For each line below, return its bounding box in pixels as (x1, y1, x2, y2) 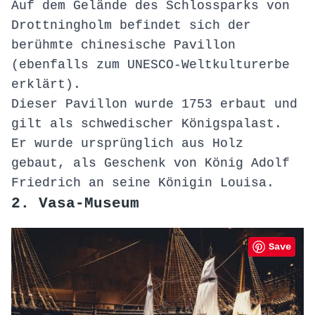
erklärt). (11, 77, 81, 92)
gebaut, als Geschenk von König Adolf (11, 156, 290, 171)
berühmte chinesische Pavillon (11, 38, 236, 53)
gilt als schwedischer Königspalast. (11, 117, 282, 131)
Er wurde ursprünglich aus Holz (11, 136, 243, 151)
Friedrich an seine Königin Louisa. (11, 176, 274, 191)
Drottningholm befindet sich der (11, 18, 251, 33)
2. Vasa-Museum (11, 195, 139, 212)
